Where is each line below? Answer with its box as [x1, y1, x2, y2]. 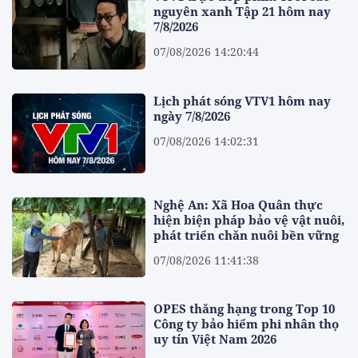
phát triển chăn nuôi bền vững [153, 227, 340, 244]
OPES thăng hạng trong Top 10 [153, 300, 336, 317]
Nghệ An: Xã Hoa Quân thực [153, 197, 324, 213]
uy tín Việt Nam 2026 [153, 331, 277, 348]
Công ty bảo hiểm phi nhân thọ [153, 316, 340, 332]
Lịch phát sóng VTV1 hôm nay [153, 92, 332, 109]
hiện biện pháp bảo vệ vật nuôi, [153, 212, 345, 229]
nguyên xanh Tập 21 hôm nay [153, 3, 332, 20]
